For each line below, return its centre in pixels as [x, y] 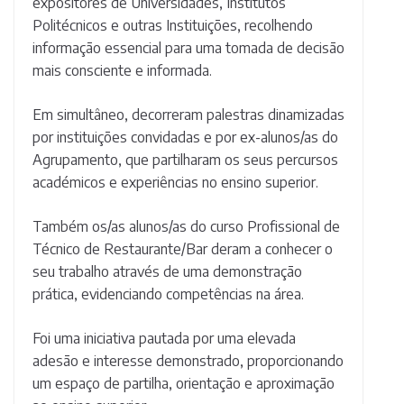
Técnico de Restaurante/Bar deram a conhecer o [183, 249]
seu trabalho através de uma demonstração [167, 272]
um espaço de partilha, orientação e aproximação [184, 384]
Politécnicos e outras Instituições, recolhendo [173, 26]
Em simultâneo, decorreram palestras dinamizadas [188, 115]
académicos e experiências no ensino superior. [175, 183]
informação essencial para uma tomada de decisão [188, 48]
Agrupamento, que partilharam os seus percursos [185, 160]
